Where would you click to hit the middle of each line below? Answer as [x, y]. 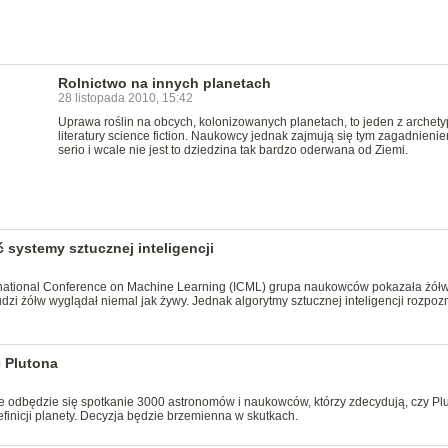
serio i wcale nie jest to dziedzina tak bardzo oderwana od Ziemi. [232, 150]
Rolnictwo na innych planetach [164, 83]
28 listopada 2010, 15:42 [125, 98]
